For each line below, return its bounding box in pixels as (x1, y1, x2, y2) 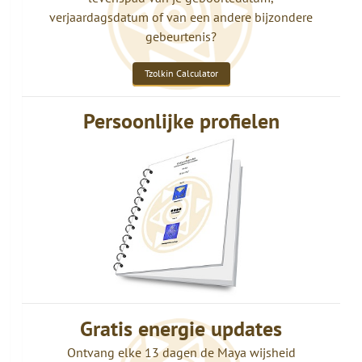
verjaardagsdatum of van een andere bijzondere (49, 8, 313, 25)
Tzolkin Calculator (144, 66, 218, 79)
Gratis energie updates (80, 315, 282, 343)
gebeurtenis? (145, 27, 217, 44)
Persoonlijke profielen (82, 107, 280, 135)
